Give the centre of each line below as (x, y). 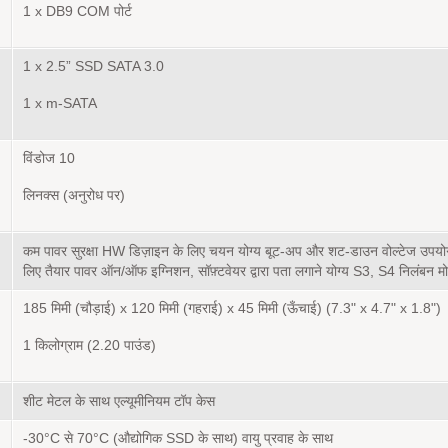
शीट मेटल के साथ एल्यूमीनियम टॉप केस (119, 401)
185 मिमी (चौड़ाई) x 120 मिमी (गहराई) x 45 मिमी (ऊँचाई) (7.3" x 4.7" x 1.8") (232, 309)
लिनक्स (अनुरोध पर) (74, 196)
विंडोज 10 (49, 159)
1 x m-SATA (60, 104)
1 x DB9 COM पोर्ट (77, 12)
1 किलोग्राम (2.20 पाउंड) (89, 346)
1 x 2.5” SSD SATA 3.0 (93, 67)
